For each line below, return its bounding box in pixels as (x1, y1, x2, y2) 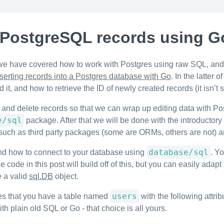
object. (53, 172, 78, 180)
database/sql (148, 147, 208, 157)
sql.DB (29, 172, 53, 180)
